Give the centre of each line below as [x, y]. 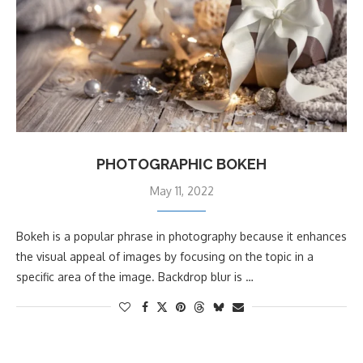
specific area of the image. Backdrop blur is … [135, 277]
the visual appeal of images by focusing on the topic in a [165, 256]
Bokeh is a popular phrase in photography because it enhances [181, 236]
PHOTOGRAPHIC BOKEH [181, 164]
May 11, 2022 [181, 191]
